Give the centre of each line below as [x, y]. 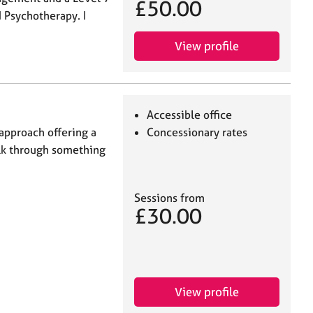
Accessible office [190, 114]
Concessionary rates [197, 132]
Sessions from [169, 198]
